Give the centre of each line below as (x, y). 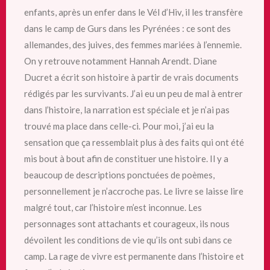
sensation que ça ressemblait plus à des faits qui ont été (134, 142)
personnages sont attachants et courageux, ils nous (127, 223)
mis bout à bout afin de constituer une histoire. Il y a (126, 158)
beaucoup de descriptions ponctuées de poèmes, (119, 174)
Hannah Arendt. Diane (173, 61)
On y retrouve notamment (77, 61)
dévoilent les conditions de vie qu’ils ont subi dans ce (128, 240)
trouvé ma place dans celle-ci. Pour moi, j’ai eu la (119, 126)
